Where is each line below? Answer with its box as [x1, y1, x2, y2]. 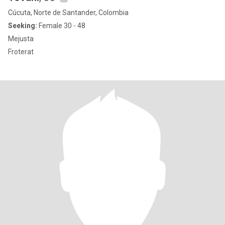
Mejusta [8, 35, 34, 43]
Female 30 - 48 [37, 22, 85, 30]
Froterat [8, 48, 34, 56]
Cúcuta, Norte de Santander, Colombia [8, 9, 129, 17]
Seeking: [8, 22, 37, 30]
